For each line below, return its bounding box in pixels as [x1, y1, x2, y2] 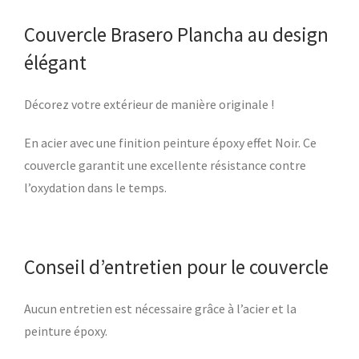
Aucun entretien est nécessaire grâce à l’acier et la [24, 301, 296, 317]
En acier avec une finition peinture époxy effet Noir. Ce [24, 135, 317, 151]
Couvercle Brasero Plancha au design [24, 22, 329, 48]
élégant [24, 50, 87, 76]
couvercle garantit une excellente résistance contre [24, 157, 306, 174]
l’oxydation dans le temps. [24, 179, 169, 196]
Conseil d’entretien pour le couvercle [24, 254, 329, 280]
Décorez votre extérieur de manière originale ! [24, 96, 274, 113]
